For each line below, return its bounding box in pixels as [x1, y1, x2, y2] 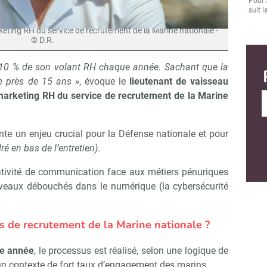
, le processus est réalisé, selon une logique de [34, 245, 229, 257]
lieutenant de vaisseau [129, 76, 229, 88]
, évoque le [79, 76, 130, 88]
